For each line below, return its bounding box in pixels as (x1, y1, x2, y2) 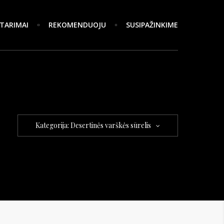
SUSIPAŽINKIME (126, 20, 178, 29)
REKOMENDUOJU (48, 20, 106, 29)
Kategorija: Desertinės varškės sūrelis (35, 120, 151, 130)
